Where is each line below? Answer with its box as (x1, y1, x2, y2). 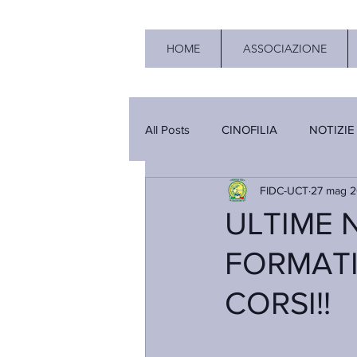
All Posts (145, 122, 190, 136)
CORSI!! (225, 285, 331, 320)
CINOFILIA (222, 122, 277, 136)
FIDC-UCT (260, 183, 308, 197)
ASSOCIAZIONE (242, 41, 327, 56)
